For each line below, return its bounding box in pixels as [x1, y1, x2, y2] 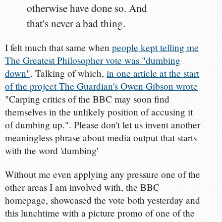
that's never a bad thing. [27, 16, 126, 31]
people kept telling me [112, 41, 199, 54]
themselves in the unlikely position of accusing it [5, 105, 193, 118]
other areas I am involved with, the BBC [5, 180, 160, 193]
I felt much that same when [5, 41, 112, 54]
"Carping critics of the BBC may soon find [5, 92, 170, 105]
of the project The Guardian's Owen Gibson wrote [5, 79, 198, 92]
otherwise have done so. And [27, 1, 148, 15]
